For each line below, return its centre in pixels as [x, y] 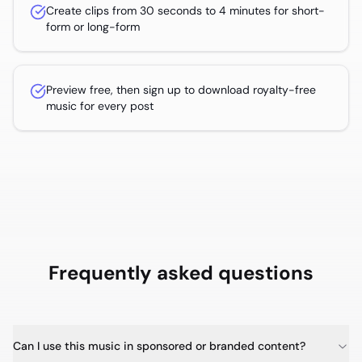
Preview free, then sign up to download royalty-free [181, 90]
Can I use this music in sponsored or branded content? [159, 346]
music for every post [100, 106]
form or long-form [93, 27]
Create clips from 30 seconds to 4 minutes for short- [185, 11]
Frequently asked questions [181, 273]
